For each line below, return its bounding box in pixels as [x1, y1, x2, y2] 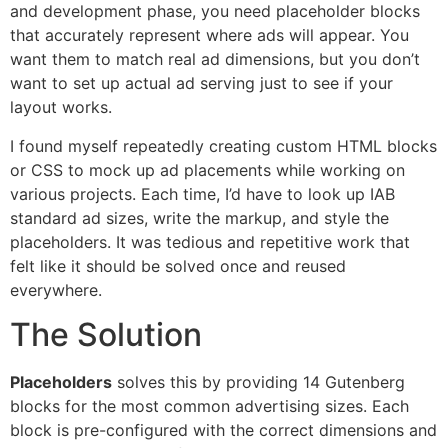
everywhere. [10, 279, 102, 300]
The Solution [10, 315, 202, 355]
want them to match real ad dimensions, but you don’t [10, 49, 420, 70]
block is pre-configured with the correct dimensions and [10, 420, 437, 441]
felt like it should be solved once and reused [10, 255, 346, 276]
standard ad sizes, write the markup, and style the [10, 207, 389, 228]
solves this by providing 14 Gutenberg [112, 372, 405, 393]
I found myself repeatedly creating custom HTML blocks [10, 135, 437, 156]
